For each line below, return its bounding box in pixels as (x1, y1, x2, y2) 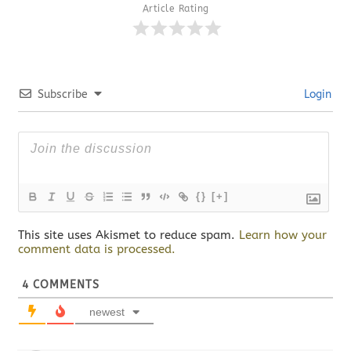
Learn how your (239, 228, 327, 243)
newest (89, 306, 125, 319)
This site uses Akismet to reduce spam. (18, 228, 240, 243)
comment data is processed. (18, 242, 176, 257)
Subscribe (38, 88, 89, 102)
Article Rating (142, 3, 209, 15)
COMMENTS (29, 278, 100, 292)
